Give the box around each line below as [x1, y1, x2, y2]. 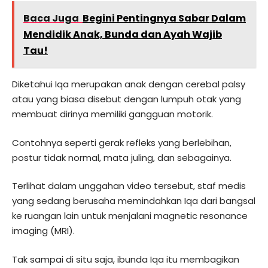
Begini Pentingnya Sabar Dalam [83, 11, 246, 26]
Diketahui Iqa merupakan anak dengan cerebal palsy [12, 78, 245, 91]
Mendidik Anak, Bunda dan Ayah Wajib [23, 28, 222, 42]
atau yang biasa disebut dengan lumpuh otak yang [12, 93, 241, 106]
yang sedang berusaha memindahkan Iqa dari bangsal [12, 194, 255, 208]
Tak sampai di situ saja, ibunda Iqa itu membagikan [12, 252, 239, 266]
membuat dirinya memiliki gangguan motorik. [12, 108, 213, 121]
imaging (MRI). [12, 224, 75, 237]
